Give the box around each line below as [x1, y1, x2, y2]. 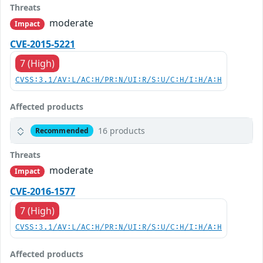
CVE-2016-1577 [10, 185, 75, 198]
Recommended [35, 125, 89, 136]
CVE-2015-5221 [10, 38, 75, 51]
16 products [97, 125, 145, 137]
